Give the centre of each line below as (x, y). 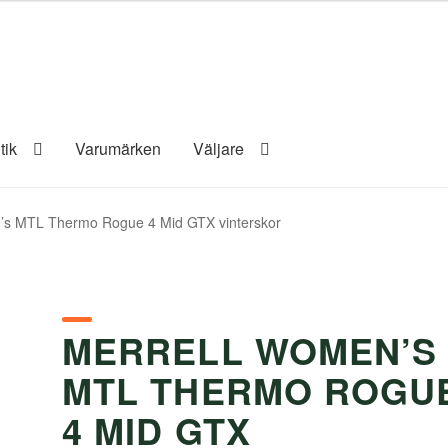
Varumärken (118, 148)
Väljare (219, 148)
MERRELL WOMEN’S (250, 350)
